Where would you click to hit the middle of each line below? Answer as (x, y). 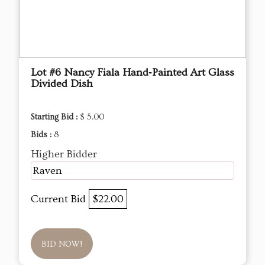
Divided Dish (62, 84)
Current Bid (60, 199)
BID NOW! (62, 245)
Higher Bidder (64, 154)
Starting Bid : (55, 117)
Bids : (42, 135)
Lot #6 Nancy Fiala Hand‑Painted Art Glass (132, 73)
